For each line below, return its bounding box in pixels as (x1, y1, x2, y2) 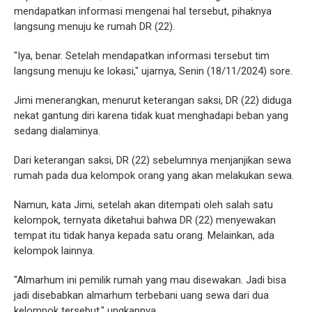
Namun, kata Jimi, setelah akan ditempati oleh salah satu (14, 198, 273, 212)
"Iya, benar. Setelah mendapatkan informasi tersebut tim (14, 49, 270, 63)
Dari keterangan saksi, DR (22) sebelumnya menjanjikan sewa (14, 154, 291, 167)
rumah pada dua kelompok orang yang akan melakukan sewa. (14, 169, 294, 182)
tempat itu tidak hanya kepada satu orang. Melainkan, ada (14, 229, 274, 242)
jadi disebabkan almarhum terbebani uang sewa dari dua (14, 289, 269, 302)
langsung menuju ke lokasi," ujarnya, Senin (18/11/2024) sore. (14, 65, 292, 78)
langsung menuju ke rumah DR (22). (14, 20, 175, 33)
